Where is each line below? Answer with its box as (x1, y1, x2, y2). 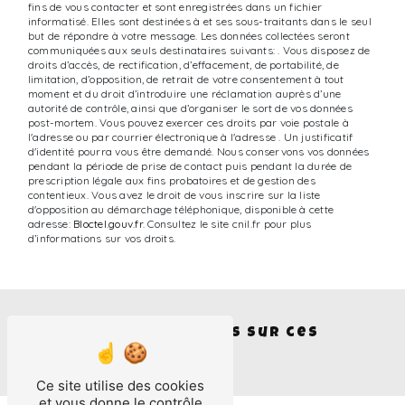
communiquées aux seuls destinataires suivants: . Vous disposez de (28, 43, 371, 58)
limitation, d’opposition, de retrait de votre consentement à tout (28, 72, 344, 87)
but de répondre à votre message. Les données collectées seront (28, 29, 350, 43)
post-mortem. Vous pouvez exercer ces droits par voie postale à (28, 116, 349, 130)
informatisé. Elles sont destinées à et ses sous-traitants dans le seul (28, 14, 372, 29)
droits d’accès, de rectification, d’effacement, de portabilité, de (28, 58, 339, 72)
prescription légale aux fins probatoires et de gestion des (28, 174, 316, 188)
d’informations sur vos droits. (28, 231, 176, 246)
